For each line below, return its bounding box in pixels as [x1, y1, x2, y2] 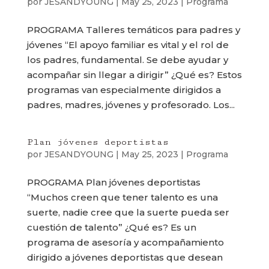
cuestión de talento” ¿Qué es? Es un [26, 222, 196, 233]
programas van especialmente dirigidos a [26, 84, 221, 95]
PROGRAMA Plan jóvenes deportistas [26, 177, 201, 188]
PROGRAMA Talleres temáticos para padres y [26, 24, 240, 35]
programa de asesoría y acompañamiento [26, 237, 224, 248]
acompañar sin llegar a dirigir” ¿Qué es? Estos [26, 69, 242, 80]
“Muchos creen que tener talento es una [26, 192, 218, 203]
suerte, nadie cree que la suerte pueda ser [26, 207, 229, 218]
